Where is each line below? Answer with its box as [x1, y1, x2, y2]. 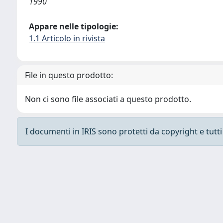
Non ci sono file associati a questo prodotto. [25, 94, 191, 105]
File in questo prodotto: [25, 70, 113, 81]
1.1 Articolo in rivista [29, 33, 105, 44]
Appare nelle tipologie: [29, 21, 118, 32]
